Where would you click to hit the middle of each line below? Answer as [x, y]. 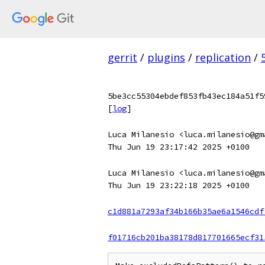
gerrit [122, 57]
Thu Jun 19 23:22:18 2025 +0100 [179, 185]
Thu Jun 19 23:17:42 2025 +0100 [179, 147]
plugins [166, 57]
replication [223, 57]
